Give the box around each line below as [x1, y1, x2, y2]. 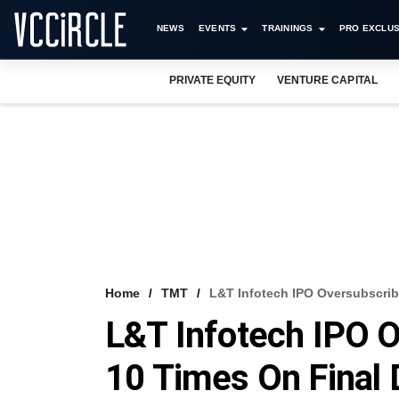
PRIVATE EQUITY [169, 74, 256, 86]
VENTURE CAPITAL [277, 74, 378, 86]
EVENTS [198, 23, 237, 33]
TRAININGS [262, 23, 313, 33]
